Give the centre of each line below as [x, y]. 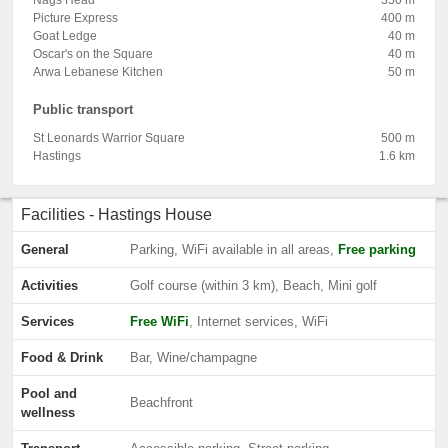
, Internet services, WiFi [258, 321]
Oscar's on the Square [93, 54]
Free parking [377, 249]
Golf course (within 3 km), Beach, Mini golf [253, 285]
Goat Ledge [65, 36]
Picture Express [75, 18]
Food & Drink [62, 357]
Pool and [49, 393]
